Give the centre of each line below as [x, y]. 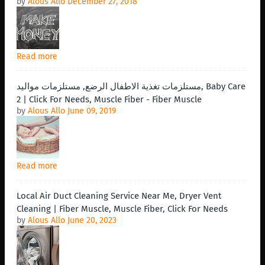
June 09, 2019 [92, 111]
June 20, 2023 [92, 221]
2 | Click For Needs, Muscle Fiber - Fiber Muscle [109, 100]
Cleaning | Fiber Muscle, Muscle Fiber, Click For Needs [122, 209]
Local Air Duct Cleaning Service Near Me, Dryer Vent [119, 196]
